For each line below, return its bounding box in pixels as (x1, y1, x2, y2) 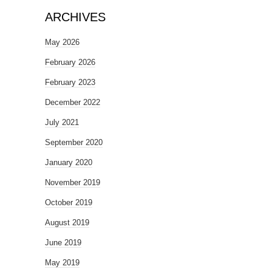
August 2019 (45, 217, 89, 227)
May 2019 (45, 257, 80, 267)
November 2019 (45, 177, 100, 187)
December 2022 (45, 97, 100, 107)
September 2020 (45, 137, 103, 147)
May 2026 (45, 37, 80, 47)
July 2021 (45, 117, 79, 127)
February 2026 (45, 57, 95, 67)
